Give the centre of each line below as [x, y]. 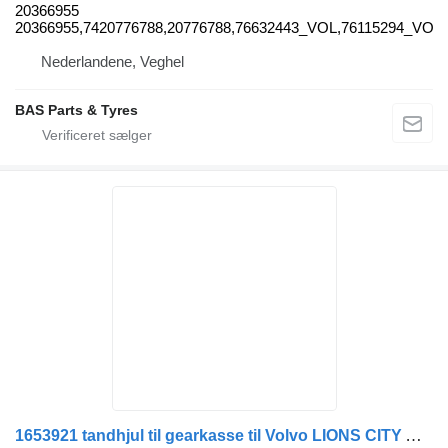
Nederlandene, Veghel [112, 61]
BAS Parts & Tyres [76, 109]
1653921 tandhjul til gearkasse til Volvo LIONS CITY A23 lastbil [413, 435]
